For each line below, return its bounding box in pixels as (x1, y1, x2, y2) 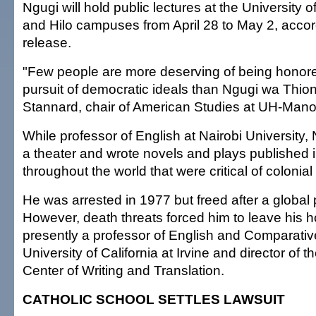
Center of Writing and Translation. (23, 262, 224, 278)
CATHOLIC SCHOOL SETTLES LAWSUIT (23, 291, 285, 307)
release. (23, 35, 71, 50)
